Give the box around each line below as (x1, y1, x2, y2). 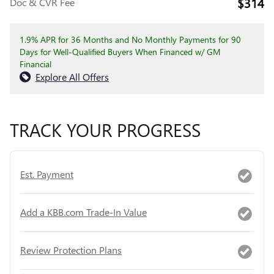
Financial (20, 57, 51, 70)
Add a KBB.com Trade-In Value (20, 206, 147, 219)
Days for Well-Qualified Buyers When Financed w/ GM (20, 45, 221, 57)
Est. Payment (20, 168, 73, 181)
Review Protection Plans (20, 243, 122, 257)
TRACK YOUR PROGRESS (10, 117, 201, 142)
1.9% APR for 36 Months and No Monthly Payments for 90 (20, 33, 241, 45)
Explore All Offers (35, 70, 109, 83)
